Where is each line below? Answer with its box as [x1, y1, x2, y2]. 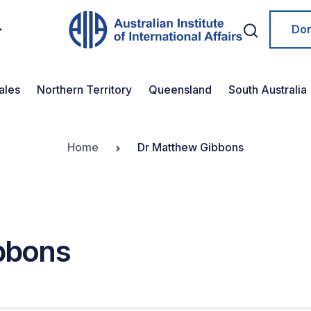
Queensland [149, 83, 212, 96]
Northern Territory [37, 83, 132, 96]
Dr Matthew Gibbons [137, 140, 244, 154]
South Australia [228, 83, 307, 96]
